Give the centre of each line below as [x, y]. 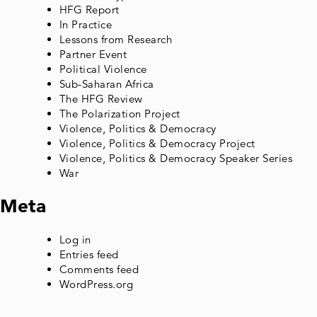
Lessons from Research [115, 40]
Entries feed [89, 254]
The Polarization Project [120, 114]
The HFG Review [101, 99]
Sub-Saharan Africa [106, 84]
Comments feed [99, 269]
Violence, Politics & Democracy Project [157, 144]
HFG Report [89, 10]
